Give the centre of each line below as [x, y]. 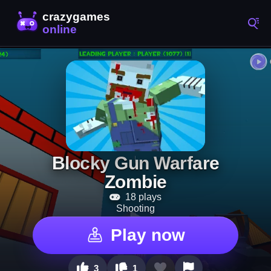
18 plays [142, 197]
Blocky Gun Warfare [135, 163]
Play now [148, 235]
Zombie [135, 182]
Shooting [135, 208]
